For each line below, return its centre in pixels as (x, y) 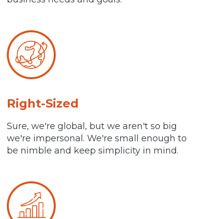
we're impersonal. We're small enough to (97, 139)
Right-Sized (43, 104)
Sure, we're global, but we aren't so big (92, 126)
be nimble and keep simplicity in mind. (93, 151)
